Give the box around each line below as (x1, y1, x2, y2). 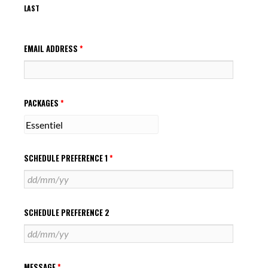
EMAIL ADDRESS (24, 42, 80, 54)
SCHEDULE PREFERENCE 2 (24, 206, 109, 218)
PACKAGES (24, 97, 60, 109)
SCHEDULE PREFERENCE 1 (24, 152, 109, 164)
